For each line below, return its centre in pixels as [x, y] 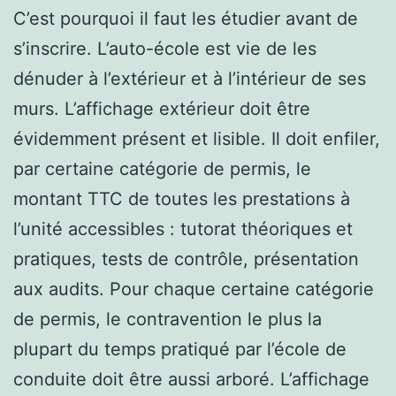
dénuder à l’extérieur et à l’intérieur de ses [190, 78]
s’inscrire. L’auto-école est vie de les [165, 48]
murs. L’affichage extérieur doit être [162, 108]
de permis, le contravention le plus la [168, 319]
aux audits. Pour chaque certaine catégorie [194, 289]
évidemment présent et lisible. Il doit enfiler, [197, 138]
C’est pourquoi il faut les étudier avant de [186, 18]
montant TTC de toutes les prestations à [182, 198]
